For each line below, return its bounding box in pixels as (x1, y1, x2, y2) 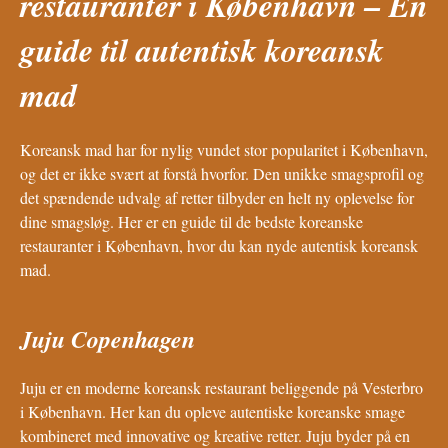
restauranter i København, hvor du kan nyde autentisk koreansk (20, 235, 418, 257)
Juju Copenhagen (20, 322, 195, 357)
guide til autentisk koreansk (20, 26, 384, 72)
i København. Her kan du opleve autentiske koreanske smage (20, 401, 405, 423)
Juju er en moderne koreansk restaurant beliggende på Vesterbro (20, 377, 423, 399)
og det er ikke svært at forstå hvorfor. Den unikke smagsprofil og (20, 163, 424, 185)
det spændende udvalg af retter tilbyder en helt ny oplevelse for (20, 187, 414, 209)
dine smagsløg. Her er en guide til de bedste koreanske (20, 211, 363, 233)
